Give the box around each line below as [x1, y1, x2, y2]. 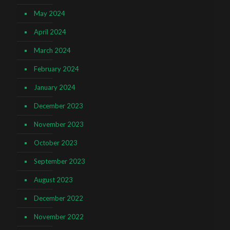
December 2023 [34, 101, 83, 110]
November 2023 [34, 120, 84, 128]
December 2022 [34, 194, 83, 202]
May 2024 [34, 9, 65, 17]
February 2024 [34, 64, 79, 73]
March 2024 [34, 46, 71, 54]
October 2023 [34, 138, 78, 147]
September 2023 [34, 157, 85, 165]
